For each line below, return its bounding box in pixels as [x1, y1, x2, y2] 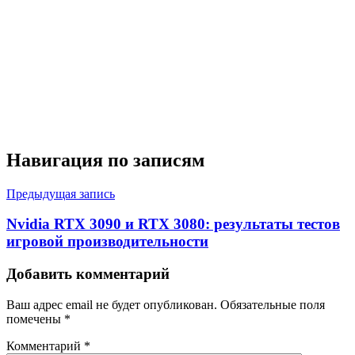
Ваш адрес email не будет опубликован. [6, 297, 217, 311]
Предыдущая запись [6, 186, 115, 200]
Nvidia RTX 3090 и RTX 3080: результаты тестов [6, 216, 340, 233]
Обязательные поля [220, 297, 325, 311]
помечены [6, 311, 64, 326]
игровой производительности [6, 233, 208, 250]
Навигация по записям [6, 149, 204, 170]
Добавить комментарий [6, 265, 170, 283]
